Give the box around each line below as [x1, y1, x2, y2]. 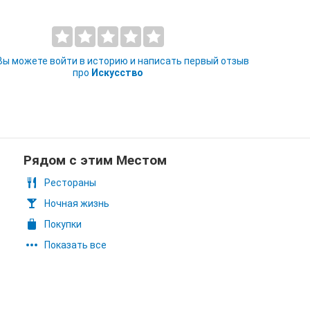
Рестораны [44, 177, 96, 188]
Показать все [44, 239, 107, 250]
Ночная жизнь [44, 198, 109, 209]
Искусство [91, 67, 143, 79]
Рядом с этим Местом [24, 152, 167, 168]
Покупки [44, 219, 82, 230]
